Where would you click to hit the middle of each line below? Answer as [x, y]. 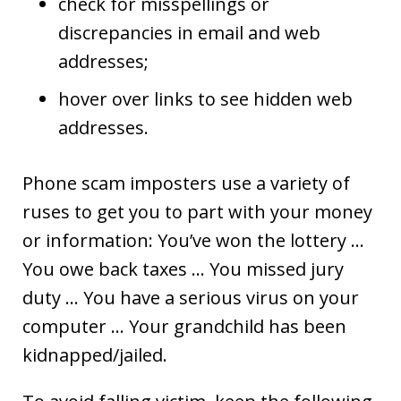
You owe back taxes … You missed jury [183, 269]
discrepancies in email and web [189, 33]
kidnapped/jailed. [95, 355]
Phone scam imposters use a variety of [186, 183]
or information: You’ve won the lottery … [193, 240]
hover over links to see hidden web [205, 99]
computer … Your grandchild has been [184, 326]
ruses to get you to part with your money [197, 212]
